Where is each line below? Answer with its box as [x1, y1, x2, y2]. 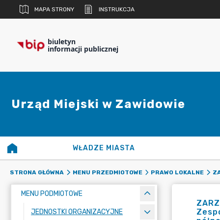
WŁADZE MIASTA [73, 144, 136, 152]
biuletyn [48, 37, 76, 46]
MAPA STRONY [34, 6, 74, 13]
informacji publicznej [48, 44, 118, 54]
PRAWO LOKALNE [151, 169, 204, 176]
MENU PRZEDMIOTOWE [72, 169, 142, 176]
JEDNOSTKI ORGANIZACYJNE [31, 208, 123, 216]
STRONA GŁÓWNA [10, 169, 64, 176]
